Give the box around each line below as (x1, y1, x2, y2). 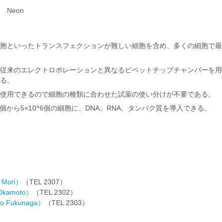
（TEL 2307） (22, 178, 66, 186)
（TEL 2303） (45, 199, 89, 207)
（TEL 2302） (33, 188, 77, 196)
